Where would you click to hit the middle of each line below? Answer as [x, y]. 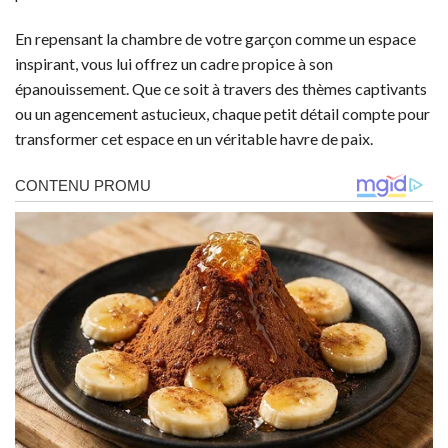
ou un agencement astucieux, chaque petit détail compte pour [222, 114]
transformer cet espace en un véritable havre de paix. [194, 139]
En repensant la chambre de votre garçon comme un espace [215, 39]
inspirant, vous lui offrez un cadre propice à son [174, 64]
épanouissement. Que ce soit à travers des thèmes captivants [221, 89]
